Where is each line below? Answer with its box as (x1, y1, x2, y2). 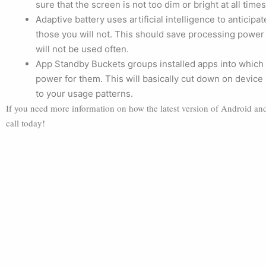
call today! (6, 117, 45, 129)
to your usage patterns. (36, 88, 133, 99)
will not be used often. (36, 43, 129, 55)
